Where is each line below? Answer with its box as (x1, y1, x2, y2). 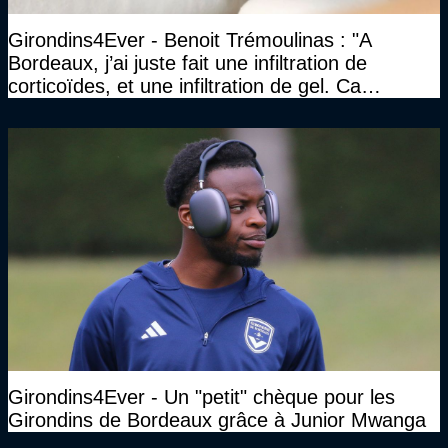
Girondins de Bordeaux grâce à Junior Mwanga (8, 408, 426, 431)
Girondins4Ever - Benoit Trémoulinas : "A (8, 28, 372, 51)
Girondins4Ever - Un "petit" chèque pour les (8, 385, 395, 408)
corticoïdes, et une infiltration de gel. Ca (8, 74, 361, 97)
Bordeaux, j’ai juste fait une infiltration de (8, 51, 367, 74)
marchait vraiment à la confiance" (8, 97, 304, 120)
